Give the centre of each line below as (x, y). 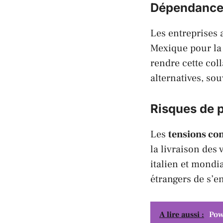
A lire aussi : (182, 214)
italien (164, 164)
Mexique (169, 48)
